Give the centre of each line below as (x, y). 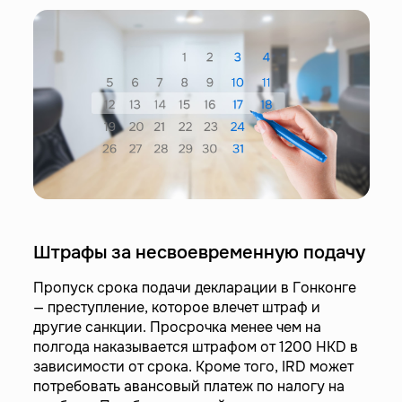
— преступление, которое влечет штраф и (176, 307)
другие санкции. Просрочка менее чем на (177, 327)
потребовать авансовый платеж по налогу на (188, 386)
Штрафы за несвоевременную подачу (199, 252)
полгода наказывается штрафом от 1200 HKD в (195, 346)
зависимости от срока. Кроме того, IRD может (193, 366)
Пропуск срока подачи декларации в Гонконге (194, 287)
